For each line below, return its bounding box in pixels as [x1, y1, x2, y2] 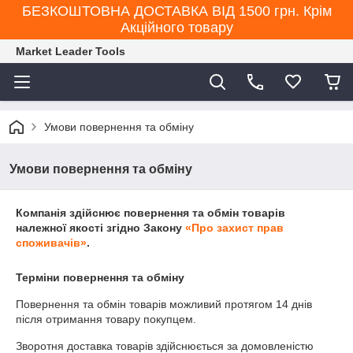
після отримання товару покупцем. [16, 313, 196, 325]
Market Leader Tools [16, 45, 125, 58]
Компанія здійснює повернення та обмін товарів [16, 206, 285, 219]
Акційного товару [120, 20, 233, 35]
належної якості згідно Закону [16, 221, 185, 234]
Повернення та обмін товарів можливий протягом [16, 298, 276, 310]
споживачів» [16, 236, 87, 249]
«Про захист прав [185, 221, 284, 234]
